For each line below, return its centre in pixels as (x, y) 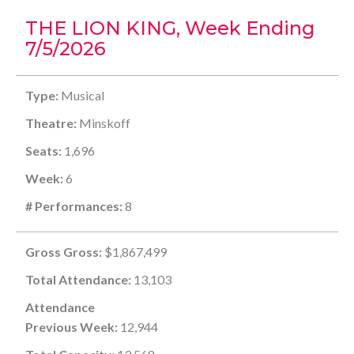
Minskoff (104, 123)
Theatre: (51, 123)
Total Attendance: (78, 279)
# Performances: (74, 206)
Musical (81, 95)
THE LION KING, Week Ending (170, 28)
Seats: (43, 151)
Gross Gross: (64, 252)
